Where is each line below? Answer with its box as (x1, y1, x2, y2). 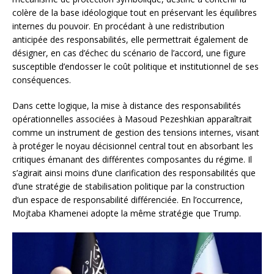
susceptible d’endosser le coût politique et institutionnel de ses (12, 61, 259, 73)
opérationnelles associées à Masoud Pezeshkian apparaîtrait (12, 113, 252, 125)
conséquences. (12, 74, 71, 86)
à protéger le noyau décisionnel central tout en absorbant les (12, 140, 253, 152)
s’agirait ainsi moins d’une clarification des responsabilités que (12, 167, 256, 179)
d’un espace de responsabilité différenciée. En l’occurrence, (12, 194, 243, 206)
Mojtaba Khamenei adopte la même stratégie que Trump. (12, 207, 241, 220)
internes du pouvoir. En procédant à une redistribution (12, 20, 224, 32)
